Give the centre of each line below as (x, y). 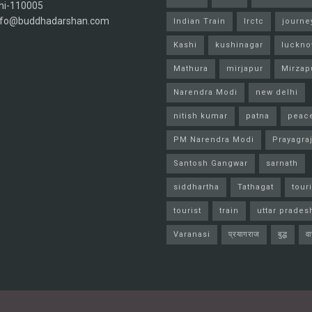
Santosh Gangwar (211, 164)
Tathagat (256, 187)
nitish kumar (201, 116)
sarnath (282, 164)
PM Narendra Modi (214, 140)
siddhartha (196, 187)
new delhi (277, 93)
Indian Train (200, 22)
